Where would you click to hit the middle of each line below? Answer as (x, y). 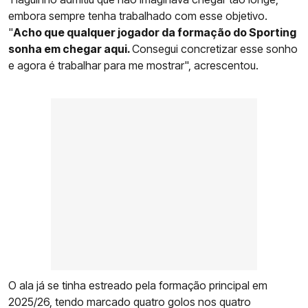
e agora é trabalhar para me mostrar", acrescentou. (133, 65)
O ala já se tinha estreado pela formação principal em (138, 285)
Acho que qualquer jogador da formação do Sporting (155, 32)
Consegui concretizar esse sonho (215, 48)
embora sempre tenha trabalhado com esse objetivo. (138, 15)
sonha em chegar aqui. (70, 48)
